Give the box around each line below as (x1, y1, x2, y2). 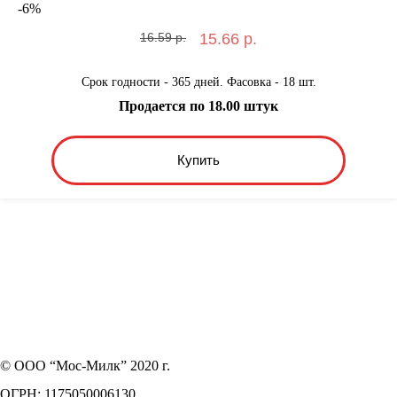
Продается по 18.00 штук (119, 97, 278, 113)
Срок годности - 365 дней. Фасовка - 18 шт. (81, 74, 316, 89)
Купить (176, 152, 220, 168)
